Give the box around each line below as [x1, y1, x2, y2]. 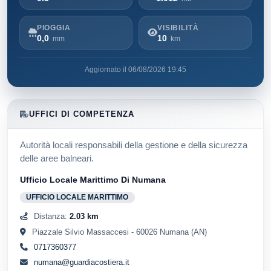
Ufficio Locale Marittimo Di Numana [20, 175, 166, 185]
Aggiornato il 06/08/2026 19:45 [85, 66, 186, 74]
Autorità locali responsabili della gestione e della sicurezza [20, 140, 247, 151]
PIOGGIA [36, 24, 71, 31]
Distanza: [31, 212, 70, 221]
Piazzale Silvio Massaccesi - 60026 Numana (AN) [31, 227, 207, 237]
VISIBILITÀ [157, 24, 199, 31]
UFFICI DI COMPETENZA [29, 109, 135, 119]
